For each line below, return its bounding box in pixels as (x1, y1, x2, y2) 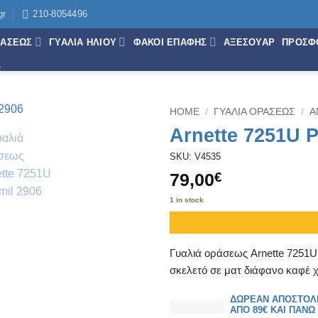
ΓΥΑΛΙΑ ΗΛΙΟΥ (49, 36, 117, 48)
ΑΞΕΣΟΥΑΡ (224, 36, 275, 48)
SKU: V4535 (170, 151, 221, 163)
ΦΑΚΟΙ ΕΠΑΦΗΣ (133, 36, 207, 48)
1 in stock (170, 195, 204, 204)
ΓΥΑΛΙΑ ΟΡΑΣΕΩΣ (214, 106, 296, 117)
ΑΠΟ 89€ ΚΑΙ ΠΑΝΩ (230, 305, 315, 316)
